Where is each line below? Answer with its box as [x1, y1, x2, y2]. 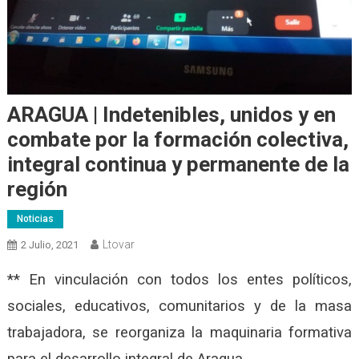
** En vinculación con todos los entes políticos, [6, 270, 353, 288]
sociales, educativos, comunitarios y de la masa [6, 296, 353, 315]
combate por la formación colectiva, [6, 127, 349, 151]
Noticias [16, 212, 54, 224]
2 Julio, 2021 [20, 238, 79, 251]
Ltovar [102, 237, 135, 251]
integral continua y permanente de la [6, 151, 349, 176]
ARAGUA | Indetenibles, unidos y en [6, 102, 336, 127]
